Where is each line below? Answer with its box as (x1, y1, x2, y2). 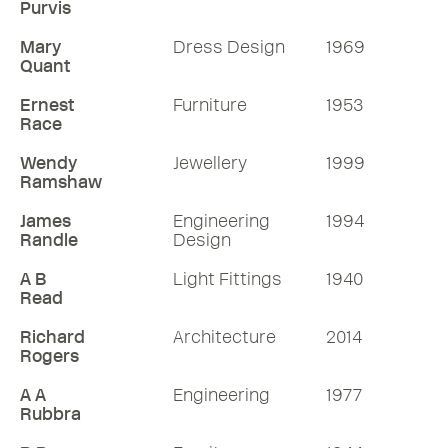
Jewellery (173, 152, 247, 174)
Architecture (173, 326, 276, 348)
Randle (20, 229, 78, 251)
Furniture (173, 94, 247, 116)
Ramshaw (20, 171, 102, 193)
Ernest (20, 94, 75, 116)
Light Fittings (173, 268, 282, 290)
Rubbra (20, 403, 81, 425)
